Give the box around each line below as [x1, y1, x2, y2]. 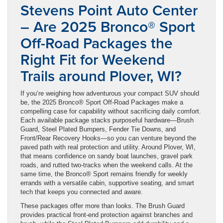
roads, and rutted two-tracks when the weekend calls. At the [20, 161, 193, 169]
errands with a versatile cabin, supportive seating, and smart [20, 179, 194, 187]
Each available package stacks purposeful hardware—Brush [20, 116, 194, 124]
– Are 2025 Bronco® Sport [20, 15, 195, 37]
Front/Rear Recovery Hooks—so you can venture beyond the [20, 134, 196, 142]
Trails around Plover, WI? [20, 65, 182, 87]
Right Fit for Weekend [20, 48, 165, 70]
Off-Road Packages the [20, 32, 173, 54]
